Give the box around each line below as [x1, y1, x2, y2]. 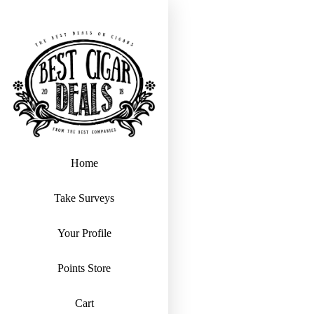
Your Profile [57, 226, 111, 239]
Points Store [57, 261, 111, 274]
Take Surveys [54, 191, 114, 204]
